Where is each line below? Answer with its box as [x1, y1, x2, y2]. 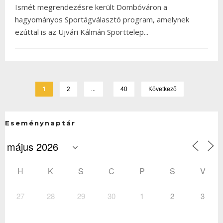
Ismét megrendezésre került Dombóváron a [15, 1, 167, 12]
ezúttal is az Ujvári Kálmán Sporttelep [15, 26, 144, 37]
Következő [148, 85, 177, 93]
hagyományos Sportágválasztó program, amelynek [15, 14, 189, 24]
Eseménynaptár [5, 118, 76, 127]
